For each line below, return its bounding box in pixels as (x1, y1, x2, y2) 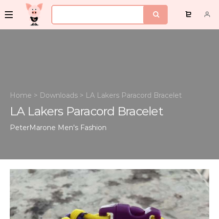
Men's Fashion (58, 123, 107, 132)
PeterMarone (10, 123, 56, 132)
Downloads (40, 91, 78, 100)
